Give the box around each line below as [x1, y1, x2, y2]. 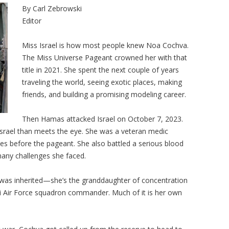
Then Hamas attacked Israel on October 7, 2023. [22, 114, 184, 124]
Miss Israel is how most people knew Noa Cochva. [22, 40, 189, 50]
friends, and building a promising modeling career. [22, 89, 189, 99]
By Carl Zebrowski [22, 4, 82, 13]
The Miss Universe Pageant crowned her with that [22, 53, 188, 62]
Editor [22, 16, 42, 26]
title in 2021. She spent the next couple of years [22, 65, 179, 75]
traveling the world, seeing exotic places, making [22, 77, 182, 87]
